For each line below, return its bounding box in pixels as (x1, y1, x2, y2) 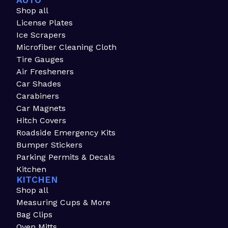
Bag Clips (16, 210, 52, 220)
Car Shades (16, 79, 61, 89)
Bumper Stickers (16, 140, 82, 150)
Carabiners (16, 91, 59, 101)
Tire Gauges (16, 54, 64, 65)
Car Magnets (16, 103, 66, 113)
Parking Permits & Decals (16, 152, 115, 162)
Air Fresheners (16, 67, 74, 77)
